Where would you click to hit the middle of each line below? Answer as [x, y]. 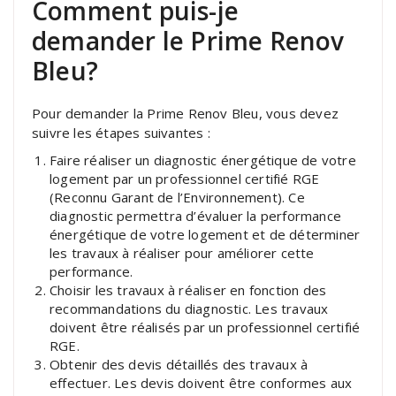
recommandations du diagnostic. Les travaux [189, 308]
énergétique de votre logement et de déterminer [205, 234]
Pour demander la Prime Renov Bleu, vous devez [186, 113]
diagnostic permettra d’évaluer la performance [196, 215]
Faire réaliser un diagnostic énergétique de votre [203, 160]
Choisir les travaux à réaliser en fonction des [188, 289]
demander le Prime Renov [188, 40]
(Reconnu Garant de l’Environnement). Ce [177, 197]
